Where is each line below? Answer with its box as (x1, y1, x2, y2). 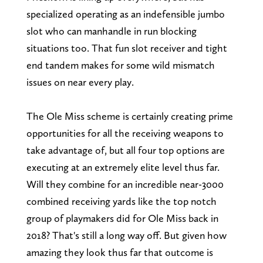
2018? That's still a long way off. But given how (26, 229, 227, 242)
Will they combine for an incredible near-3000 (26, 178, 224, 191)
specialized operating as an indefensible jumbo (26, 8, 225, 21)
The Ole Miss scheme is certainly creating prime (26, 110, 233, 123)
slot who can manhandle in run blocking (26, 25, 197, 38)
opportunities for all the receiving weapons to (26, 127, 224, 140)
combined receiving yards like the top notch (26, 195, 217, 208)
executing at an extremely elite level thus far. (26, 161, 220, 174)
